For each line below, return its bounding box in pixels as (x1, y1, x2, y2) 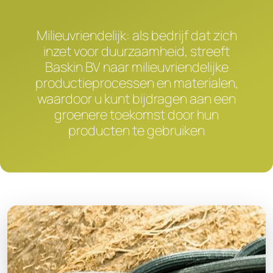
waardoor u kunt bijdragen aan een (37, 90, 236, 108)
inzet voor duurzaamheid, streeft (43, 42, 230, 60)
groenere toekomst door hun (54, 105, 219, 124)
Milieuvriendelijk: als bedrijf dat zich (36, 26, 237, 44)
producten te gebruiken (68, 121, 205, 140)
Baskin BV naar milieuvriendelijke (44, 58, 229, 76)
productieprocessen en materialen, (35, 74, 238, 92)
